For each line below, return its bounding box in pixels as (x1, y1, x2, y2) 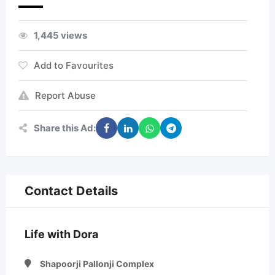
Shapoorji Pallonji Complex (40, 258, 154, 269)
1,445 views (34, 29, 87, 41)
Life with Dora (25, 228, 98, 241)
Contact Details (25, 184, 118, 198)
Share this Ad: (34, 122, 96, 134)
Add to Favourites (34, 60, 114, 71)
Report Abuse (35, 90, 96, 101)
